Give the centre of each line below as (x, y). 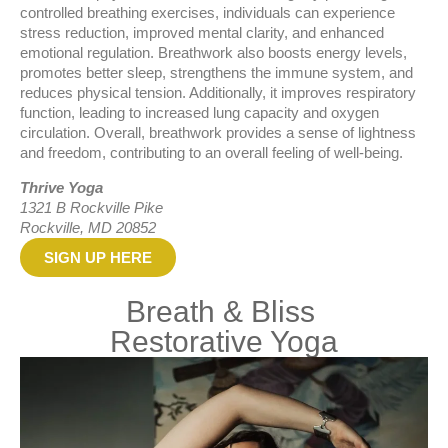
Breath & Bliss (224, 312)
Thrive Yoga (61, 188)
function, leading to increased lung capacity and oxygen (199, 113)
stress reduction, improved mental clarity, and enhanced (202, 33)
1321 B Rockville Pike (91, 208)
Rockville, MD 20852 (88, 228)
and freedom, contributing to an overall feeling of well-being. (211, 153)
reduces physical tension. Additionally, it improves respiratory (218, 93)
